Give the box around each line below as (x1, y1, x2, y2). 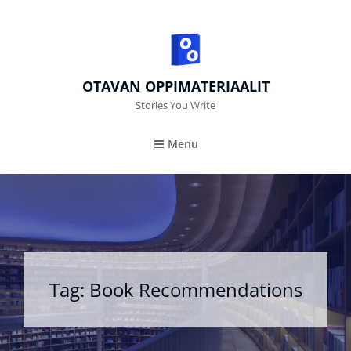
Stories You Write (136, 98, 215, 112)
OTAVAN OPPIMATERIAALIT (81, 77, 270, 96)
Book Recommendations (89, 277, 302, 302)
